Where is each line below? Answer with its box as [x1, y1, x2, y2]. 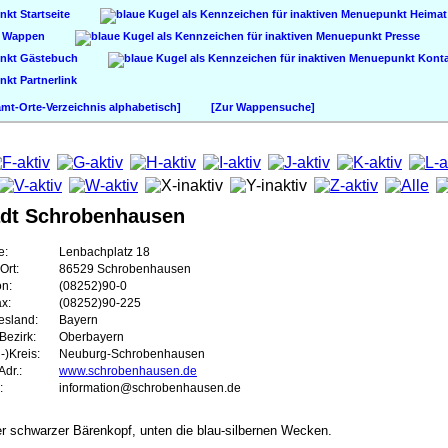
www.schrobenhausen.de [59, 365, 197, 377]
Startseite [17, 8, 70, 20]
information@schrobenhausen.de [59, 382, 241, 394]
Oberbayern [59, 331, 124, 343]
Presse [382, 30, 420, 42]
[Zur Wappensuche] [211, 101, 315, 113]
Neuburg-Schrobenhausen [59, 348, 205, 360]
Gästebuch [17, 52, 78, 64]
